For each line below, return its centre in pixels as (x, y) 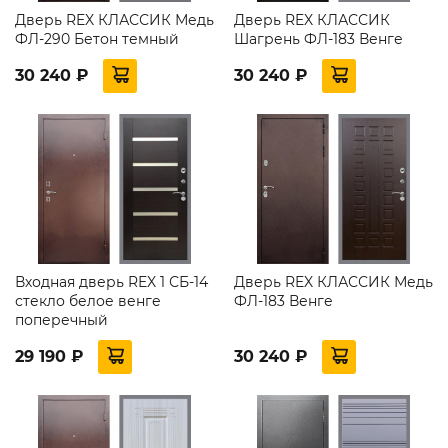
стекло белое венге (88, 300)
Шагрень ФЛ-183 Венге (318, 38)
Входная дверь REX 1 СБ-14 (111, 281)
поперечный (61, 319)
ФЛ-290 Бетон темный (97, 38)
